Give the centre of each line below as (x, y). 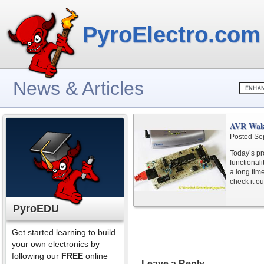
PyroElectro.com (171, 35)
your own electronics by (56, 244)
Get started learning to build (64, 232)
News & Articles (78, 88)
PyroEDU (36, 209)
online (95, 256)
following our (37, 256)
